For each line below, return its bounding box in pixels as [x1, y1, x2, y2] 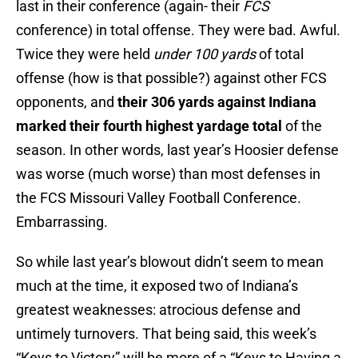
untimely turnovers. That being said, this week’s [16, 325, 316, 343]
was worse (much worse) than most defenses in [16, 165, 320, 183]
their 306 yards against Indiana [117, 93, 316, 111]
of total [256, 46, 304, 63]
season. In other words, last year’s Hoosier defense [16, 141, 339, 159]
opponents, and [16, 93, 117, 111]
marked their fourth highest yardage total [16, 117, 282, 135]
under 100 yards [153, 46, 256, 63]
